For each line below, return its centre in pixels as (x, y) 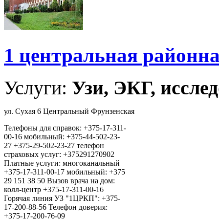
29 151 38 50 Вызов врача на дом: (59, 181)
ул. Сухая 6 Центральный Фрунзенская (69, 111)
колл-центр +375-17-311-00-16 (54, 190)
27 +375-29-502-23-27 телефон (54, 146)
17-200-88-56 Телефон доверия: (56, 207)
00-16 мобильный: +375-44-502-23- (62, 137)
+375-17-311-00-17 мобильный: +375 (65, 172)
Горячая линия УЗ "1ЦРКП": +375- (62, 198)
